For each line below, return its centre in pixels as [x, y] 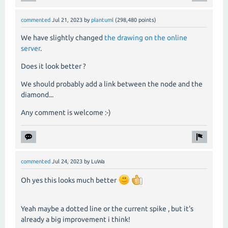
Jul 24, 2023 [67, 161]
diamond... [37, 94]
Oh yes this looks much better [69, 180]
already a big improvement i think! [76, 220]
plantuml [102, 20]
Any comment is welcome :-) [66, 112]
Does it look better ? [53, 66]
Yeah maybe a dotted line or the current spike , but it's [107, 209]
